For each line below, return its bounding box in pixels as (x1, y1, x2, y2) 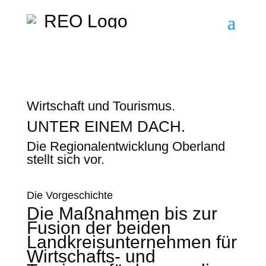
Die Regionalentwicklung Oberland (26, 139, 225, 154)
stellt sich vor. (26, 152, 104, 167)
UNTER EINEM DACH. (26, 118, 185, 135)
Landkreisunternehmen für (26, 232, 237, 252)
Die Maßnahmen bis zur (26, 204, 217, 223)
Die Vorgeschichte (26, 189, 113, 201)
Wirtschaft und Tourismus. (26, 99, 175, 113)
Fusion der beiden (26, 218, 171, 237)
